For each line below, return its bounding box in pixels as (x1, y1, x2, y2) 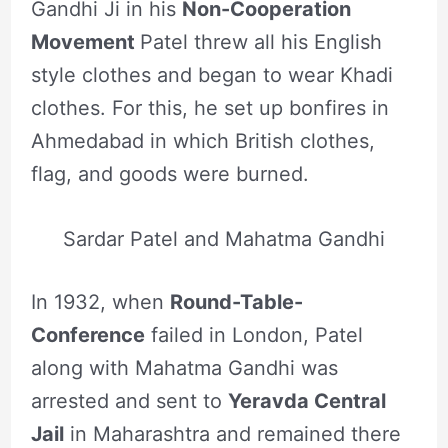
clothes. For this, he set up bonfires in (30, 96, 389, 121)
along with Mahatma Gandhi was (30, 356, 338, 381)
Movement (30, 30, 140, 55)
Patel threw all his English (139, 30, 382, 55)
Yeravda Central (227, 389, 386, 414)
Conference (30, 323, 145, 348)
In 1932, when (30, 290, 170, 315)
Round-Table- (169, 290, 303, 315)
